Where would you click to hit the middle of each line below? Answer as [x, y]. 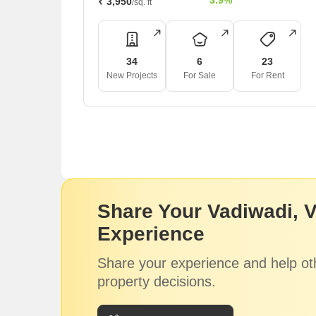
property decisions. [157, 281]
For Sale [200, 75]
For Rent [267, 75]
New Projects [132, 75]
